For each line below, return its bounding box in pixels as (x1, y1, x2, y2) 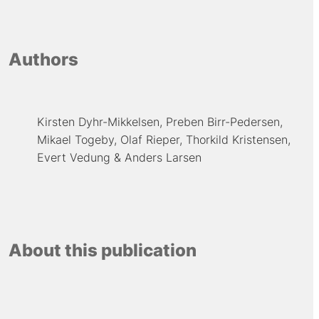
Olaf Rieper (120, 132, 179, 147)
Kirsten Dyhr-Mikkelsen (36, 114, 159, 129)
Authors (8, 48, 78, 70)
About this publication (8, 240, 197, 261)
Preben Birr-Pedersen (165, 114, 280, 129)
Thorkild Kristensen (185, 132, 288, 147)
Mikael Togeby (36, 132, 114, 147)
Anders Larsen (124, 150, 202, 164)
